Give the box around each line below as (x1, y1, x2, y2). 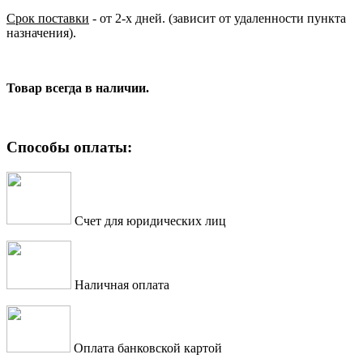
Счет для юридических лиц (71, 213, 227, 228)
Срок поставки (6, 11, 89, 26)
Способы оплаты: (6, 139, 136, 156)
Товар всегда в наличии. (6, 81, 149, 96)
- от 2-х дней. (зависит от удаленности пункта (89, 11, 346, 26)
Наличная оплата (71, 277, 173, 292)
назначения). (6, 26, 76, 41)
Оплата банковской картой (70, 341, 223, 356)
